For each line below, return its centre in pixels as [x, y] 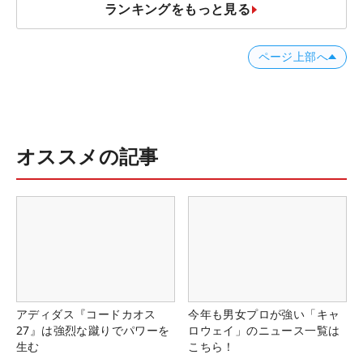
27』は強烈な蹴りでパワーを [93, 331]
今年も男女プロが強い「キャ [264, 314]
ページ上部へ [293, 56]
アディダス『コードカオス [86, 314]
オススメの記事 [88, 156]
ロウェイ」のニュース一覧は [264, 331]
